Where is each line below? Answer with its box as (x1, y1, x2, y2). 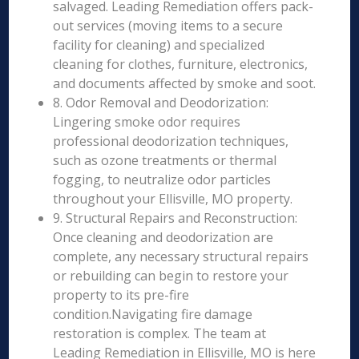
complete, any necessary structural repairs (53, 248, 309, 265)
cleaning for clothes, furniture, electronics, (53, 55, 309, 73)
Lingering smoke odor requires (53, 113, 241, 131)
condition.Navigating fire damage (53, 305, 253, 323)
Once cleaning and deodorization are (53, 228, 274, 246)
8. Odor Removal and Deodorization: (53, 94, 269, 111)
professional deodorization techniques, (53, 132, 289, 150)
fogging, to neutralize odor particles (53, 171, 272, 188)
